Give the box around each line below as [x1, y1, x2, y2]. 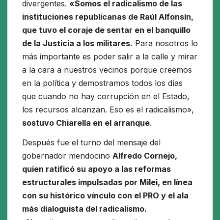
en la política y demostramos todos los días [22, 78, 183, 88]
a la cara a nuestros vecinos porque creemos [22, 65, 192, 75]
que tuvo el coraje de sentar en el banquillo [22, 25, 191, 35]
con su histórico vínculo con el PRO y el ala [22, 191, 189, 201]
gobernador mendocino [22, 151, 112, 161]
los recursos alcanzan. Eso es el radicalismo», [22, 105, 194, 115]
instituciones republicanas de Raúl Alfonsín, [22, 12, 193, 22]
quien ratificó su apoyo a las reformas [22, 164, 171, 174]
